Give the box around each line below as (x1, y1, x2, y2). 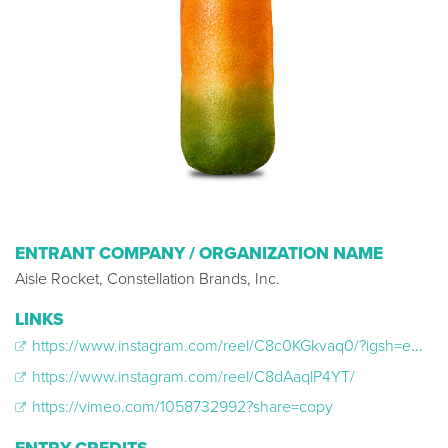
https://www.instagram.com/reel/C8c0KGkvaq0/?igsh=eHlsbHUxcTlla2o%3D (28, 335, 411, 356)
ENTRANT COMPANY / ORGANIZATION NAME (15, 242, 383, 264)
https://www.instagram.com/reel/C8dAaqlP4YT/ (28, 366, 355, 387)
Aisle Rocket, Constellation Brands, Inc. (15, 268, 280, 289)
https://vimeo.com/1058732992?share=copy (28, 397, 333, 418)
